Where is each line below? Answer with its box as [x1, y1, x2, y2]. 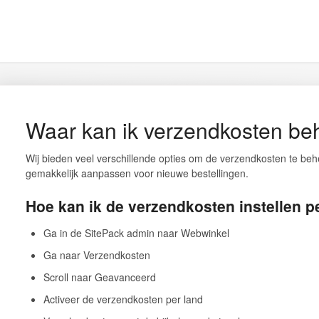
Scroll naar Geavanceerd [43, 269, 156, 284]
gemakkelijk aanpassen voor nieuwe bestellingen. [25, 166, 249, 180]
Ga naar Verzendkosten [43, 247, 150, 262]
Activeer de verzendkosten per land [43, 291, 203, 306]
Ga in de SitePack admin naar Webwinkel [43, 225, 229, 240]
